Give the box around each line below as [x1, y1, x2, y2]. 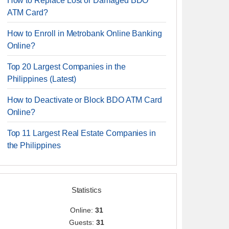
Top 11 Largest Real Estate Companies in [7, 129, 156, 138]
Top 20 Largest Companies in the [7, 62, 126, 71]
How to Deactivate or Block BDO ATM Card [7, 96, 163, 104]
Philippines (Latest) [7, 75, 77, 83]
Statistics [71, 186, 102, 194]
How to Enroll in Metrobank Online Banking [7, 29, 162, 38]
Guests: [69, 218, 96, 226]
